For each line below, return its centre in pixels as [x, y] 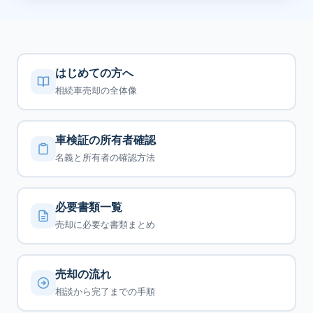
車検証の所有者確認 [106, 140]
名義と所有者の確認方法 [105, 157]
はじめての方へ [95, 73]
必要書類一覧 [89, 207]
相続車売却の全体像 [96, 90]
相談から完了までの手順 [105, 291]
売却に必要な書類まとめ [105, 224]
